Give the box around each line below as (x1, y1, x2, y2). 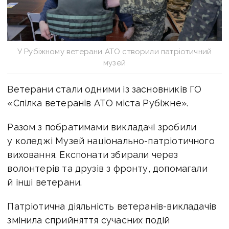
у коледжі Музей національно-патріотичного (7, 135, 215, 146)
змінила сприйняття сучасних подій (7, 214, 170, 225)
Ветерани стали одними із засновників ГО (7, 83, 202, 95)
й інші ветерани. (7, 176, 82, 188)
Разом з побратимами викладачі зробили (7, 121, 197, 132)
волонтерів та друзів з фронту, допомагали (7, 163, 208, 174)
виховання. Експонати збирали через (7, 149, 178, 160)
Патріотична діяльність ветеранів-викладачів (7, 200, 217, 212)
